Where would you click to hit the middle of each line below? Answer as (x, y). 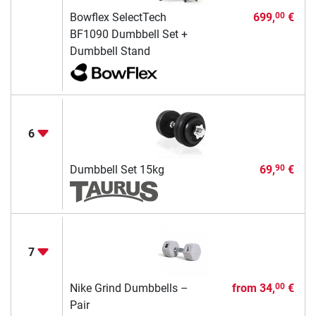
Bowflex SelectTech (118, 17)
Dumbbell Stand (110, 51)
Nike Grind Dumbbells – (129, 288)
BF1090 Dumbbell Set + (128, 34)
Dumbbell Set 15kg (117, 169)
